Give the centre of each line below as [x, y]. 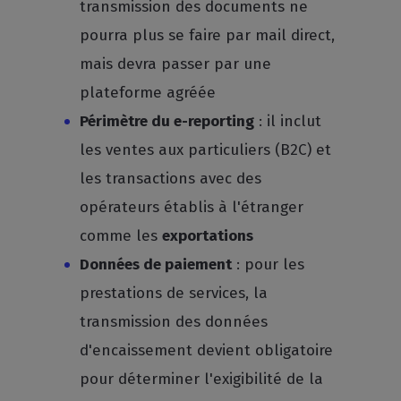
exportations [208, 236]
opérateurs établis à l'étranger [192, 207]
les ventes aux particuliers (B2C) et [206, 150]
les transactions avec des [171, 179]
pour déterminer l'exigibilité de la [202, 379]
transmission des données [174, 322]
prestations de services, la [174, 293]
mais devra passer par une [176, 64]
